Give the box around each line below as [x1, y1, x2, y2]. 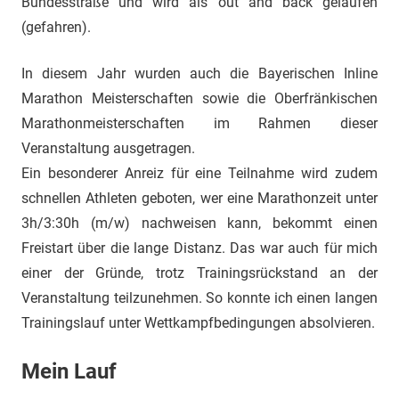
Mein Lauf [21, 359, 117, 384]
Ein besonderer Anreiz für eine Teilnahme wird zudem [21, 165, 378, 182]
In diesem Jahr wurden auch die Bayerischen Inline [21, 65, 378, 82]
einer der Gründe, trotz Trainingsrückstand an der [21, 265, 378, 281]
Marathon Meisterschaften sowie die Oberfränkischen [21, 90, 378, 107]
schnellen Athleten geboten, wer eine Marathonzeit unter [21, 190, 378, 207]
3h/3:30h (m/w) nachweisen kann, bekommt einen [21, 215, 378, 232]
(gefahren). [21, 19, 91, 36]
